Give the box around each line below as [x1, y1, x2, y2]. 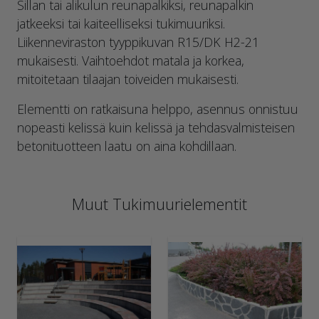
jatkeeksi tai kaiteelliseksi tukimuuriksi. [17, 14, 225, 32]
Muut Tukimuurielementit [72, 193, 247, 214]
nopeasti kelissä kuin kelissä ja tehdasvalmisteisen [17, 118, 295, 136]
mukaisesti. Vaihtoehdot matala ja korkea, [17, 51, 244, 69]
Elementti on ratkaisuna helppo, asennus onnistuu [17, 100, 298, 117]
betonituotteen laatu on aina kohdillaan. [17, 137, 236, 155]
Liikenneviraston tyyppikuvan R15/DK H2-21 [17, 33, 259, 51]
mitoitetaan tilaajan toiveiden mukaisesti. [17, 70, 239, 88]
